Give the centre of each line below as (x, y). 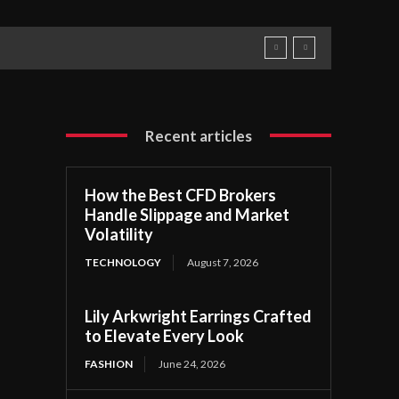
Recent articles (199, 135)
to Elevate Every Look (165, 335)
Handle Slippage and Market (187, 214)
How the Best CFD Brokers (181, 195)
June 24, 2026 (192, 363)
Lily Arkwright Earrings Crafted (199, 316)
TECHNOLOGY (123, 262)
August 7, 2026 (223, 262)
